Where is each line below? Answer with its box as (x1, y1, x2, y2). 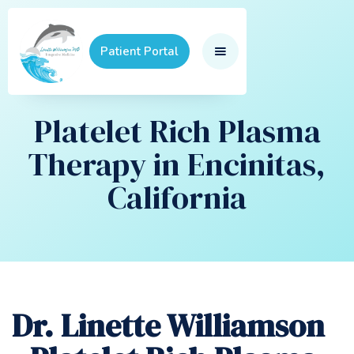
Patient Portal (100, 43, 179, 59)
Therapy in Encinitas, (28, 143, 326, 186)
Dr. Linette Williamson (12, 304, 325, 347)
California (107, 176, 247, 219)
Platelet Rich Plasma (33, 110, 321, 153)
